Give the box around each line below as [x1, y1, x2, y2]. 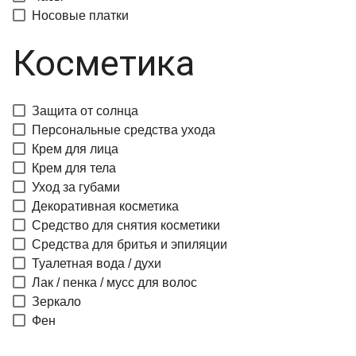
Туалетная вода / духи [32, 257, 161, 270]
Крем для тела [32, 161, 116, 175]
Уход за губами [32, 180, 120, 194]
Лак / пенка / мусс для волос [32, 276, 197, 289]
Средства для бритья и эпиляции [32, 238, 227, 251]
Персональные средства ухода [32, 123, 215, 137]
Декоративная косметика [32, 199, 179, 213]
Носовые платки [32, 9, 129, 22]
